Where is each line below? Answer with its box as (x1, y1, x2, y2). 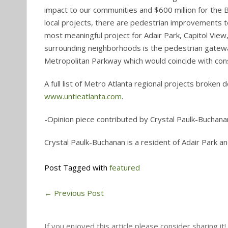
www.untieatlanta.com (44, 91, 122, 101)
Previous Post (52, 188, 104, 198)
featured (109, 162, 140, 173)
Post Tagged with (44, 162, 109, 173)
